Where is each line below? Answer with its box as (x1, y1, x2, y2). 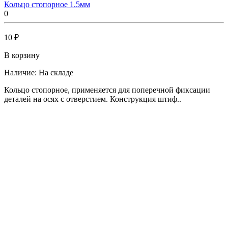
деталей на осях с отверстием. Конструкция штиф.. (4, 94, 181, 103)
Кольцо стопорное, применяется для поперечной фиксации (4, 85, 210, 94)
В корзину (4, 50, 40, 60)
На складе (39, 68, 73, 77)
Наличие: (4, 68, 39, 77)
